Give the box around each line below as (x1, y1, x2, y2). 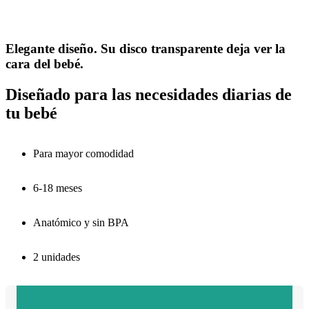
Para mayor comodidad (33, 147, 134, 159)
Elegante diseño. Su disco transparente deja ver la (6, 41, 286, 56)
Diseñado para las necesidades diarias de (6, 85, 292, 103)
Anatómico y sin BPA (33, 216, 129, 228)
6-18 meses (33, 181, 82, 194)
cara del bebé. (6, 56, 83, 71)
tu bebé (6, 103, 57, 122)
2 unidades (33, 250, 80, 263)
